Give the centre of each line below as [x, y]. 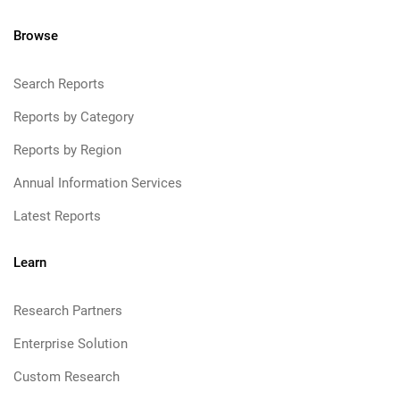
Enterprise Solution [71, 344]
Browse [36, 36]
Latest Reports [57, 216]
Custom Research [67, 377]
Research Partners [68, 311]
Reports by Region [67, 150]
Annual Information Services [98, 183]
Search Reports [59, 84]
